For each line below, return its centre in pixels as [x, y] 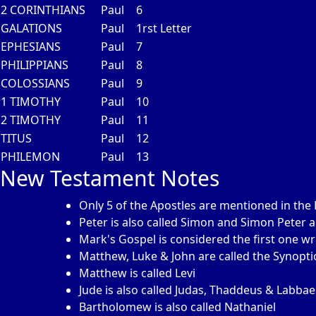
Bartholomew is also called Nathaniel [177, 307]
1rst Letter [164, 28]
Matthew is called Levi [137, 273]
